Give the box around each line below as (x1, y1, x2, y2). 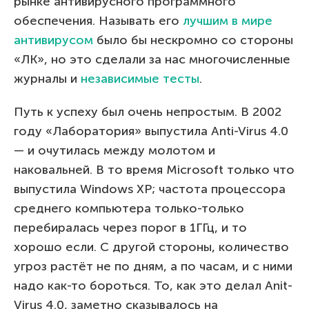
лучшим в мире (183, 13, 272, 28)
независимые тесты (81, 71, 199, 86)
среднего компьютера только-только (14, 201, 244, 216)
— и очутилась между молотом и (14, 143, 215, 158)
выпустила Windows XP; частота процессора (14, 181, 286, 197)
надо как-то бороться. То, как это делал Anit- (14, 278, 292, 293)
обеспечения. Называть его (14, 13, 183, 28)
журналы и (14, 71, 81, 86)
